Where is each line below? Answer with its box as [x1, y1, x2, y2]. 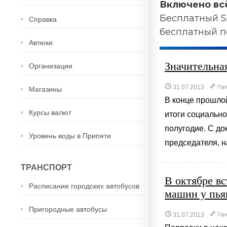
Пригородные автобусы [29, 205, 107, 213]
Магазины [29, 85, 62, 93]
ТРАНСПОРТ [21, 163, 72, 172]
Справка [29, 15, 57, 23]
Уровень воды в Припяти [29, 132, 111, 140]
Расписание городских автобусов [29, 182, 139, 190]
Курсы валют [29, 108, 71, 117]
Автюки [29, 39, 53, 47]
